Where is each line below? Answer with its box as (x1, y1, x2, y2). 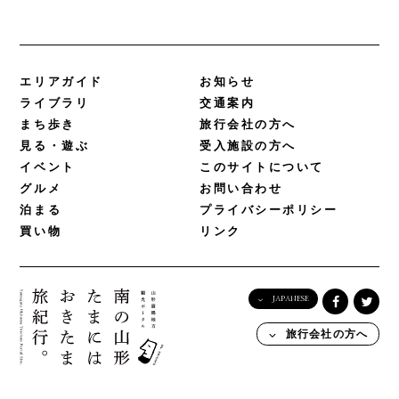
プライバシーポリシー (199, 205, 338, 217)
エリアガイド (20, 76, 103, 88)
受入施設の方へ (199, 140, 297, 152)
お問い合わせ (199, 183, 283, 196)
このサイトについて (199, 161, 325, 174)
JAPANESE (272, 295, 309, 304)
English (292, 322, 339, 333)
